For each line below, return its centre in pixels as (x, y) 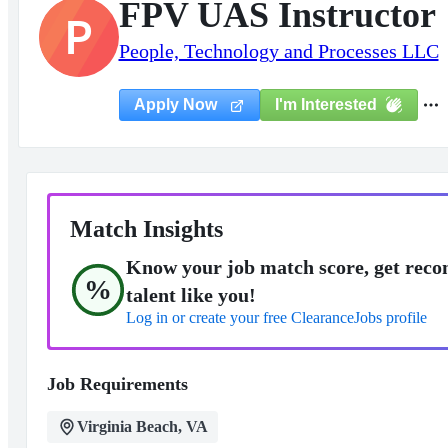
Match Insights (146, 229)
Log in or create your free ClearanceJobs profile (276, 317)
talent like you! (190, 295)
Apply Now (177, 104)
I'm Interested (325, 104)
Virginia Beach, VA (142, 426)
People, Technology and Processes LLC (278, 51)
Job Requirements (117, 384)
